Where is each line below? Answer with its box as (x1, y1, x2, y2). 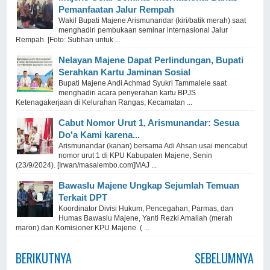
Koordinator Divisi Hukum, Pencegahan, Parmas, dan (58, 204, 234, 213)
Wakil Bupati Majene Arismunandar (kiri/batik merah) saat (58, 16, 246, 25)
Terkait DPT (58, 192, 108, 202)
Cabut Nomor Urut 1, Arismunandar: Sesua (58, 117, 240, 128)
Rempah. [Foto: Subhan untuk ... (16, 35, 121, 44)
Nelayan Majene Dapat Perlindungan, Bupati (58, 54, 244, 65)
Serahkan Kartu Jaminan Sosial (58, 66, 191, 77)
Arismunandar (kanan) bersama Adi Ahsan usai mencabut (58, 141, 248, 150)
